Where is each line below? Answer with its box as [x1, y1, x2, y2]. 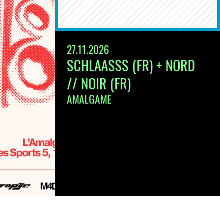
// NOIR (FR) [67, 72, 131, 93]
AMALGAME [67, 90, 111, 107]
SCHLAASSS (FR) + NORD [67, 54, 195, 75]
